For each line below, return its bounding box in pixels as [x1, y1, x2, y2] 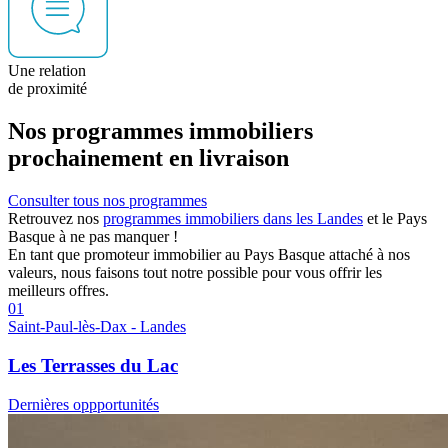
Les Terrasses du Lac [8, 354, 178, 376]
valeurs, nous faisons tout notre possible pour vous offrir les [8, 264, 382, 282]
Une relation [8, 62, 86, 80]
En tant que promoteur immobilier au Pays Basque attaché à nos [8, 246, 410, 264]
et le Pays [363, 210, 427, 228]
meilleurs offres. [8, 282, 109, 300]
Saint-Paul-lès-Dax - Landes [8, 318, 186, 336]
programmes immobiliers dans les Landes [103, 210, 363, 228]
